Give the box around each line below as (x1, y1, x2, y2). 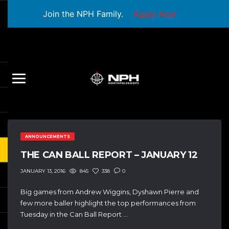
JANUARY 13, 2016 (20, 168, 65, 175)
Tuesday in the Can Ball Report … (20, 210, 128, 219)
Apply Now (133, 8, 176, 19)
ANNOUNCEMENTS (25, 133, 70, 139)
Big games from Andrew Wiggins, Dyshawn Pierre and (20, 188, 199, 196)
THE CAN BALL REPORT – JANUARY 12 (20, 149, 198, 161)
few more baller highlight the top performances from (20, 199, 196, 208)
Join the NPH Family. (42, 8, 123, 19)
